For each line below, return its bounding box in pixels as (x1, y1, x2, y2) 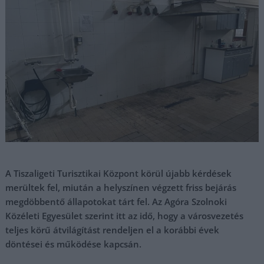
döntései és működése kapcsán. (5, 238, 142, 250)
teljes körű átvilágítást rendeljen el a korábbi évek (5, 224, 220, 236)
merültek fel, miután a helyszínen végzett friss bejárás (5, 181, 237, 193)
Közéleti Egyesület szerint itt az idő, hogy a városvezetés (5, 210, 244, 222)
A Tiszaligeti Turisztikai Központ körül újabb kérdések (5, 167, 232, 179)
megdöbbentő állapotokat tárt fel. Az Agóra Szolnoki (5, 196, 227, 207)
